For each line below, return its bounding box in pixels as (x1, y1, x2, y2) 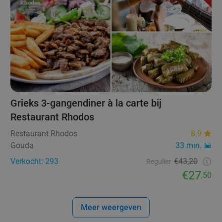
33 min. (175, 141, 202, 151)
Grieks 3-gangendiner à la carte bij (10, 97, 162, 110)
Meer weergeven (81, 203, 141, 213)
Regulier (146, 158, 171, 166)
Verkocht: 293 (10, 157, 59, 166)
